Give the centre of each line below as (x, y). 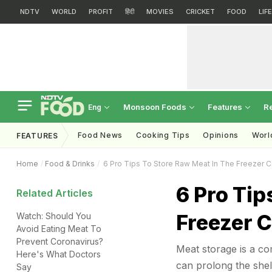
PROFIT (101, 12)
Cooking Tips (163, 135)
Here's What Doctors (59, 254)
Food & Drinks (70, 164)
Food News (100, 135)
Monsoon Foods (156, 107)
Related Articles (55, 193)
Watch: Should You (54, 216)
